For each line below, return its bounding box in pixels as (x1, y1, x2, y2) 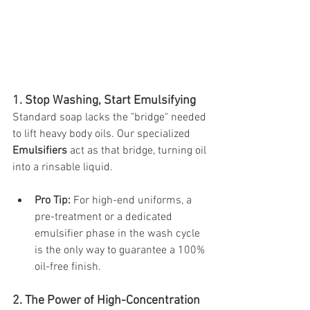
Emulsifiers (12, 143, 67, 158)
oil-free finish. (35, 259, 101, 274)
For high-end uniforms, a (71, 193, 194, 208)
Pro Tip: (35, 193, 71, 208)
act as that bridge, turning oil (67, 143, 209, 158)
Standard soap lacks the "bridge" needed (12, 110, 209, 125)
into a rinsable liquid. (12, 160, 113, 174)
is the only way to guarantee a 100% (35, 243, 208, 257)
